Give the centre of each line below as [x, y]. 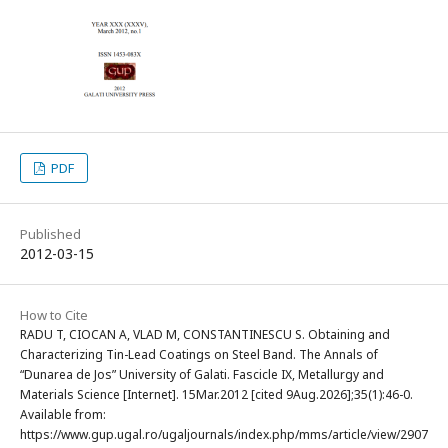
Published [50, 234]
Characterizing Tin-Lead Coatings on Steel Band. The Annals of [199, 355]
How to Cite [54, 315]
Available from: [63, 415]
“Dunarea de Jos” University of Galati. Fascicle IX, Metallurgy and [202, 375]
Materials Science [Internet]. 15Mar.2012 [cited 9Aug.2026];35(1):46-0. [216, 395]
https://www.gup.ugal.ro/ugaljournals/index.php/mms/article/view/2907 [224, 435]
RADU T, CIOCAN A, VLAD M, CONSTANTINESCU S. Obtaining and [205, 335]
